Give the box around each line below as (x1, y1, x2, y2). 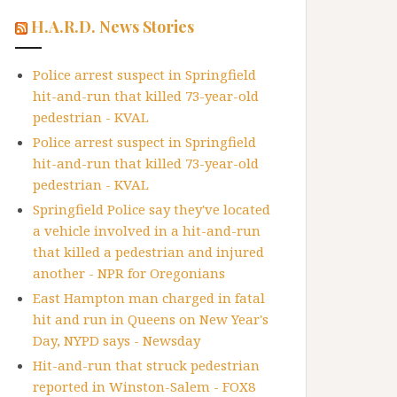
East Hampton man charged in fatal (33, 289, 265, 307)
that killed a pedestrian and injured (33, 243, 264, 261)
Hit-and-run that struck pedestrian (33, 356, 260, 375)
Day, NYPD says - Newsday (33, 331, 200, 350)
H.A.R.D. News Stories (31, 16, 194, 38)
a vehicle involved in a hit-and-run (33, 222, 261, 240)
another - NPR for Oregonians (33, 264, 225, 283)
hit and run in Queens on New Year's (33, 310, 269, 329)
